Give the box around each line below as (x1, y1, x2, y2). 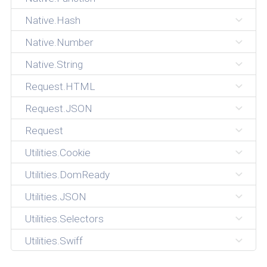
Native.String (24, 58, 83, 71)
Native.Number (24, 36, 94, 49)
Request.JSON (24, 103, 92, 115)
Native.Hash (24, 14, 80, 27)
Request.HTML (24, 80, 95, 93)
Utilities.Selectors (24, 212, 104, 225)
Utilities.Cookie (24, 147, 91, 159)
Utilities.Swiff (24, 234, 83, 247)
